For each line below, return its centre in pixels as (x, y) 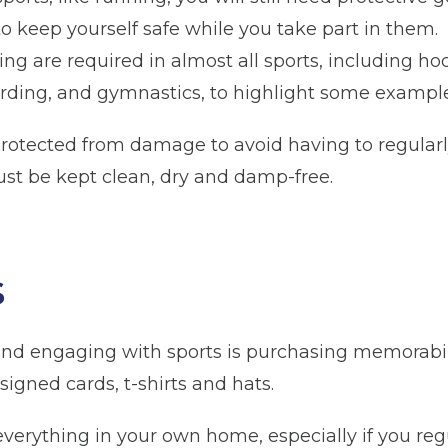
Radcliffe (295, 245)
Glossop (81, 245)
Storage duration (107, 339)
